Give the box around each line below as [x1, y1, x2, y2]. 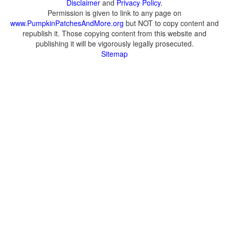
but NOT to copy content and [124, 18, 219, 28]
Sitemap [101, 49, 128, 59]
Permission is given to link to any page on [48, 8, 181, 18]
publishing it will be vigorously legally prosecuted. [35, 38, 194, 49]
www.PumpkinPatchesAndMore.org [10, 18, 124, 28]
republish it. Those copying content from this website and [22, 28, 207, 38]
